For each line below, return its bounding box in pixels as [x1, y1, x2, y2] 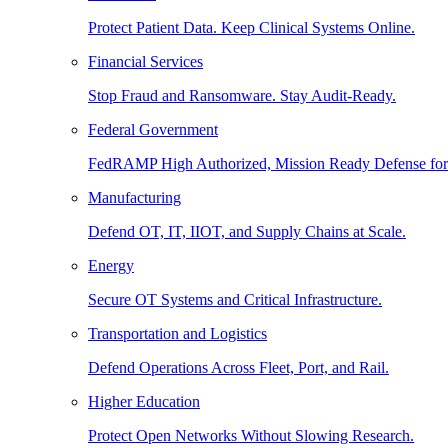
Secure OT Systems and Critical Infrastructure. [88, 291, 382, 308]
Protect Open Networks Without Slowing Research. [88, 427, 414, 444]
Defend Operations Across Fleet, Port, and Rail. [88, 359, 389, 376]
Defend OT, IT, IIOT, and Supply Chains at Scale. [88, 223, 406, 240]
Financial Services [88, 53, 203, 70]
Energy [88, 257, 134, 274]
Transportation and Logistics [88, 325, 267, 342]
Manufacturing [88, 189, 181, 206]
